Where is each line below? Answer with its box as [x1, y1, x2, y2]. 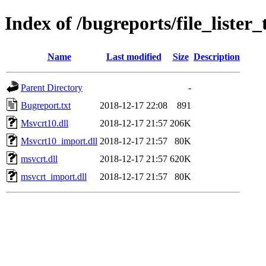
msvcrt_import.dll [21, 171, 87, 182]
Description [194, 51, 240, 62]
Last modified [106, 51, 161, 62]
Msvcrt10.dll [21, 118, 68, 128]
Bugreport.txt [21, 100, 71, 110]
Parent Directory [21, 82, 83, 93]
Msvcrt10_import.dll [21, 135, 97, 146]
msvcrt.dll [21, 153, 58, 164]
